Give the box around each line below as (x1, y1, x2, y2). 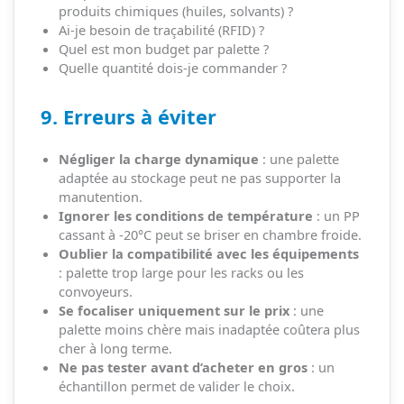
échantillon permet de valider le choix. (58, 377, 295, 396)
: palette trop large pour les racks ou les (58, 263, 304, 282)
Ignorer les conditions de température (58, 207, 313, 225)
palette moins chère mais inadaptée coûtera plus (58, 320, 360, 339)
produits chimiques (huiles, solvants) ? (58, 2, 293, 21)
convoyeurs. (58, 282, 133, 301)
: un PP (312, 207, 360, 225)
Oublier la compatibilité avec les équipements (58, 244, 359, 263)
